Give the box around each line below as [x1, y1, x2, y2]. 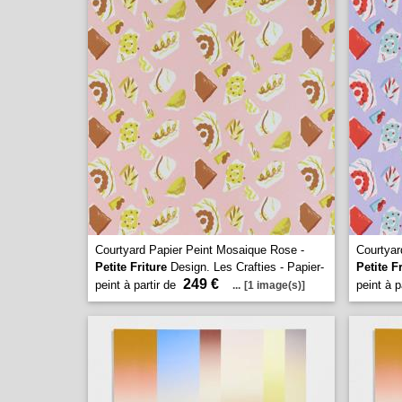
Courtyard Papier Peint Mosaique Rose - [95, 243, 304, 257]
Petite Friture [95, 260, 167, 274]
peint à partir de [95, 278, 179, 292]
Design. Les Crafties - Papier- [167, 260, 324, 274]
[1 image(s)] [244, 279, 305, 292]
